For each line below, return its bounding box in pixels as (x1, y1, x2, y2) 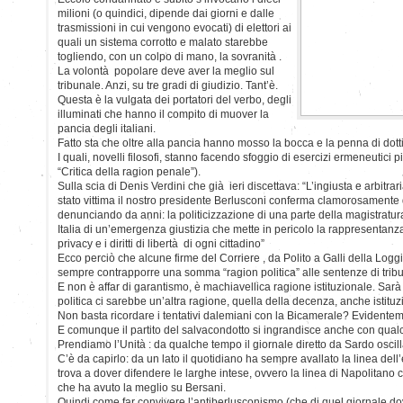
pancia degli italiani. (58, 121, 156, 135)
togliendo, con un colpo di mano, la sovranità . (58, 49, 282, 63)
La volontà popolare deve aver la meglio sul (58, 64, 274, 77)
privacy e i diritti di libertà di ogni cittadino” (58, 237, 264, 250)
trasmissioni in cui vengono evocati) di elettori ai (58, 21, 291, 34)
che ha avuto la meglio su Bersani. (58, 381, 226, 394)
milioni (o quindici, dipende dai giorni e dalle (58, 6, 274, 20)
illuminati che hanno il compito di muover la (58, 107, 269, 121)
